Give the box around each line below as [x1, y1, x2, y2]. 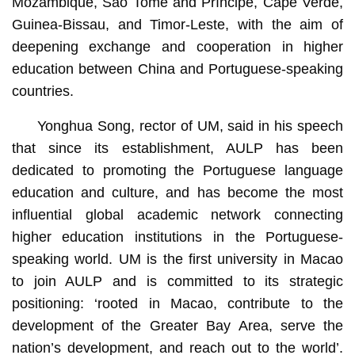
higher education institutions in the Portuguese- [11, 228, 344, 245]
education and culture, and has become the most [11, 184, 344, 200]
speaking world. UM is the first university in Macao [11, 250, 344, 267]
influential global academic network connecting [11, 206, 344, 223]
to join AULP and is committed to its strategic [11, 273, 344, 289]
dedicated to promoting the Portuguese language [11, 162, 344, 178]
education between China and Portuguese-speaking [11, 60, 344, 77]
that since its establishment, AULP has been [11, 139, 344, 156]
